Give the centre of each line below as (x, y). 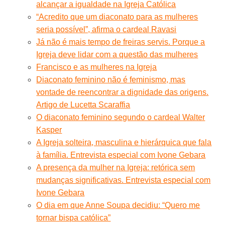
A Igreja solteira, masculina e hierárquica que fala (124, 142)
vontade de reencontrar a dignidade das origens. (123, 92)
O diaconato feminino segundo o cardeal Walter (121, 117)
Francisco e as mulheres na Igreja (97, 67)
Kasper (49, 130)
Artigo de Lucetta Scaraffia (83, 104)
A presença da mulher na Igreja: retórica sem (116, 167)
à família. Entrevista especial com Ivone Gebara (121, 155)
